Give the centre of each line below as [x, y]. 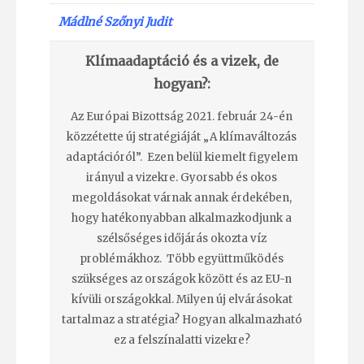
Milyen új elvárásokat [234, 300]
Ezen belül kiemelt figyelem [222, 158]
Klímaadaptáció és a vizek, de [182, 61]
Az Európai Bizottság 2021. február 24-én [182, 117]
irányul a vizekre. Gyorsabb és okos [182, 178]
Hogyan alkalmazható [242, 320]
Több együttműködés [225, 259]
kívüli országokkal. [123, 300]
